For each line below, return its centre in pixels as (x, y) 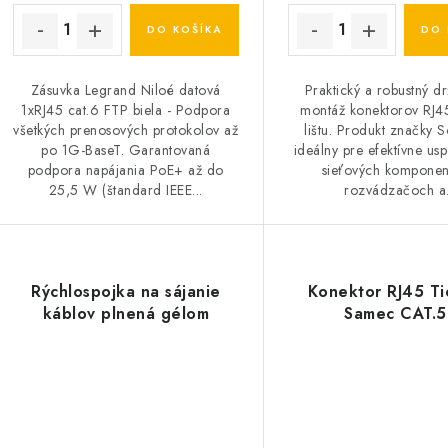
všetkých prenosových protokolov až (126, 129)
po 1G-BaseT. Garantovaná (126, 149)
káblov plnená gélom (126, 313)
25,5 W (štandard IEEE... (125, 189)
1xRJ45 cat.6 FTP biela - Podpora (126, 109)
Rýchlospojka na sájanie (126, 291)
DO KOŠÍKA (184, 29)
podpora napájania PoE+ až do (125, 169)
